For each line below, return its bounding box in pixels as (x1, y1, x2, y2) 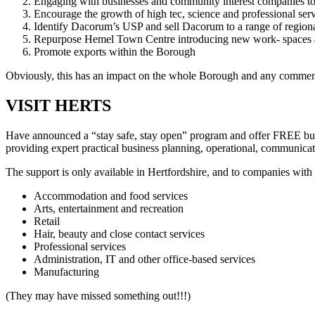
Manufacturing (34, 266, 99, 278)
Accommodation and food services (34, 190, 188, 202)
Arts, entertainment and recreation (34, 202, 184, 215)
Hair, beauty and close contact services (34, 228, 205, 240)
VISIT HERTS (6, 96, 111, 115)
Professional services (34, 240, 126, 253)
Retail (34, 215, 60, 228)
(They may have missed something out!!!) (6, 290, 191, 302)
